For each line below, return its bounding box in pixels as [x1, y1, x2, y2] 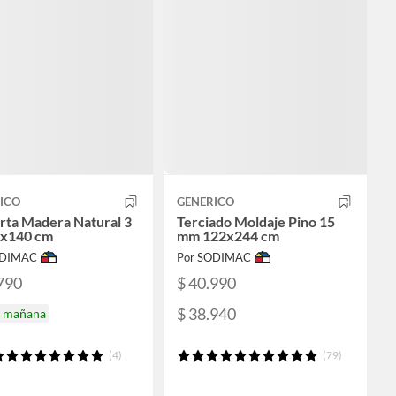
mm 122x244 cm [177, 227, 279, 245]
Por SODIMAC [177, 250, 251, 265]
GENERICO [177, 194, 234, 209]
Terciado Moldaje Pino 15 [177, 213, 335, 231]
